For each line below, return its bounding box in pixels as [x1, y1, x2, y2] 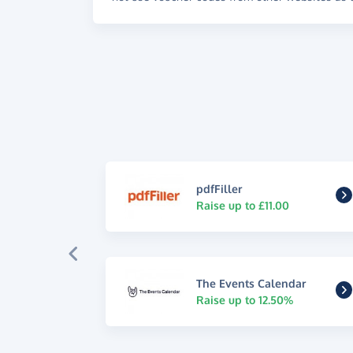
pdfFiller [196, 181, 243, 195]
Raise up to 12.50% [196, 292, 294, 307]
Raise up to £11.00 [196, 198, 290, 212]
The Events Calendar [196, 276, 307, 290]
